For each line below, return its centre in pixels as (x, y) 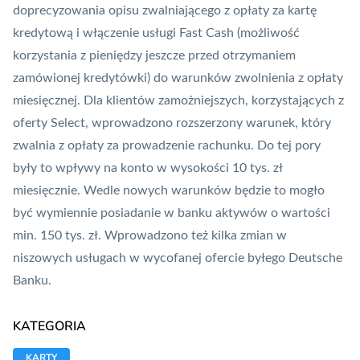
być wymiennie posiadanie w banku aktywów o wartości (172, 213)
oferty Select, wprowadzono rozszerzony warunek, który (172, 123)
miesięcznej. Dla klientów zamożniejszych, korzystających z (178, 101)
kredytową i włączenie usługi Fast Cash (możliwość (156, 33)
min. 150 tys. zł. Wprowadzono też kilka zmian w (150, 236)
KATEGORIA (49, 327)
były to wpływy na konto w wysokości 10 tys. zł (147, 168)
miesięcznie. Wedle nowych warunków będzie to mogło (169, 191)
